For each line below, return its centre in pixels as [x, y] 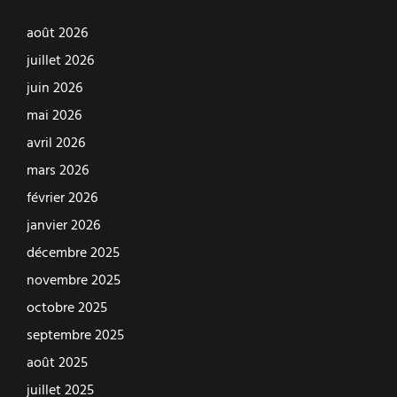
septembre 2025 [75, 336]
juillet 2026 [60, 62]
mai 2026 [54, 117]
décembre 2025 [73, 254]
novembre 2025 [74, 281]
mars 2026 [58, 171]
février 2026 [62, 199]
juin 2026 [54, 89]
